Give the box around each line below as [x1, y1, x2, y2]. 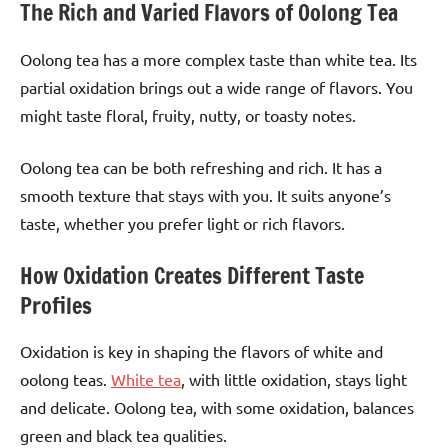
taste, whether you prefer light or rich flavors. [20, 212, 345, 233]
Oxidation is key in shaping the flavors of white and [20, 341, 383, 362]
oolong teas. [20, 369, 111, 390]
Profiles [20, 289, 92, 321]
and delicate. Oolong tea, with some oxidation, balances [20, 397, 414, 418]
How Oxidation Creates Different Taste [20, 259, 364, 291]
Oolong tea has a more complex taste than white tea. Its [20, 48, 417, 69]
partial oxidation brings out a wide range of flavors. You [20, 76, 413, 97]
